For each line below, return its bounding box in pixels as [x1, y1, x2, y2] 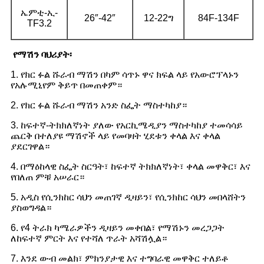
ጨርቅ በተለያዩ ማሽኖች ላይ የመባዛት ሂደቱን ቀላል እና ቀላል [11, 130, 220, 141]
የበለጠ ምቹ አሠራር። [11, 171, 84, 182]
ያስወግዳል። [11, 202, 51, 213]
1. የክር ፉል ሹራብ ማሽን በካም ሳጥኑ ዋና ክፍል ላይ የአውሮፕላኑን [11, 69, 239, 80]
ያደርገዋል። [11, 141, 49, 151]
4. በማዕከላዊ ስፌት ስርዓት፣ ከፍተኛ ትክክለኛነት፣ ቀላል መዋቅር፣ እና [11, 161, 250, 171]
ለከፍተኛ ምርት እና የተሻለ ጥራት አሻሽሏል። [11, 233, 167, 243]
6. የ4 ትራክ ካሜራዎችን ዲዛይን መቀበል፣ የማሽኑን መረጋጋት [11, 222, 225, 233]
